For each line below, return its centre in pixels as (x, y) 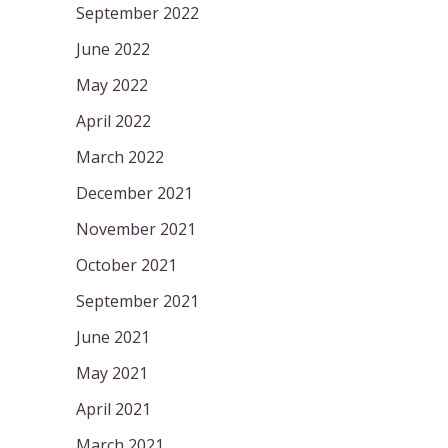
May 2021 (112, 372)
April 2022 (113, 120)
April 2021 (113, 408)
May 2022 (112, 84)
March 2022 (120, 156)
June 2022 (113, 48)
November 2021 (136, 228)
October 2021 (126, 264)
